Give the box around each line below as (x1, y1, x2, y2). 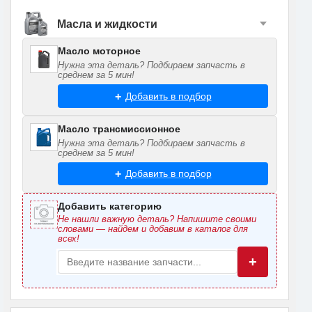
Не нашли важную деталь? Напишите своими (58, 214, 256, 224)
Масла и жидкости (57, 17, 157, 30)
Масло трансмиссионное (58, 123, 180, 134)
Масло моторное (58, 45, 141, 57)
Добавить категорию (58, 201, 162, 212)
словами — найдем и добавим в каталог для (58, 224, 248, 234)
